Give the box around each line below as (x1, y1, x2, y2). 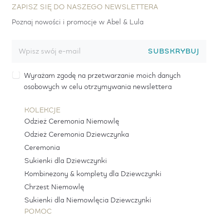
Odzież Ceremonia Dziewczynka (24, 129, 129, 141)
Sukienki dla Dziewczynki (24, 155, 107, 167)
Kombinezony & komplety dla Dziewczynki (24, 168, 162, 181)
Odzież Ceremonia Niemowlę (24, 116, 119, 128)
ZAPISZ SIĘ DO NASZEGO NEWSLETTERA (12, 1, 158, 13)
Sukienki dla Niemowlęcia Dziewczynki (24, 195, 151, 207)
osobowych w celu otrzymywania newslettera (24, 81, 172, 93)
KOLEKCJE (24, 105, 60, 117)
